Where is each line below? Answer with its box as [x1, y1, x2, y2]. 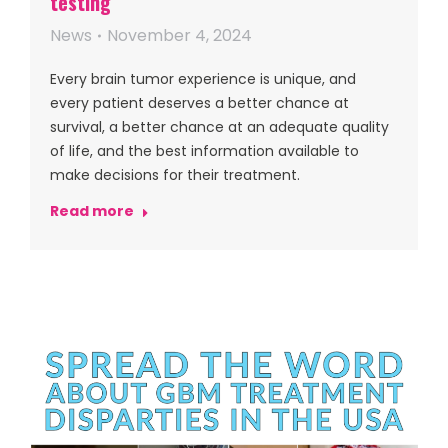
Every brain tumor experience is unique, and [50, 69, 356, 89]
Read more [50, 201, 134, 221]
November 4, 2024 [107, 24, 252, 47]
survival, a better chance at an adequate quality [50, 117, 389, 137]
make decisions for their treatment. [50, 165, 300, 185]
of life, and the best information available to [50, 141, 359, 161]
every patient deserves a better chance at [50, 93, 349, 113]
